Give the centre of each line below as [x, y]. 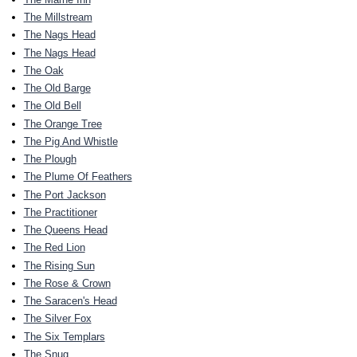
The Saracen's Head [70, 301]
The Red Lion [54, 248]
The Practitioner [60, 212]
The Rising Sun [59, 265]
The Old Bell [52, 106]
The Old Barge [57, 88]
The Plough [50, 159]
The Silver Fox [57, 319]
